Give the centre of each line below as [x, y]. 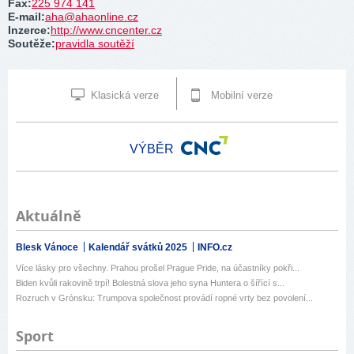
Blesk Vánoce [48, 248]
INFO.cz [215, 248]
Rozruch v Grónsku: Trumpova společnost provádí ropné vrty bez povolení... [164, 298]
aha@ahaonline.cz [92, 16]
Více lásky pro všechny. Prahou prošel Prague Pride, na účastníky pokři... [158, 268]
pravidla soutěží [95, 43]
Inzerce [27, 30]
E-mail [24, 16]
